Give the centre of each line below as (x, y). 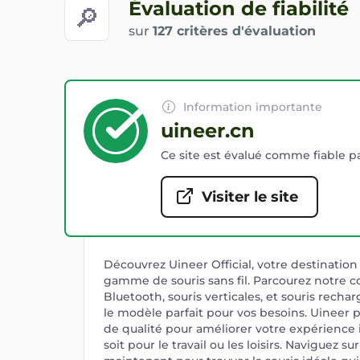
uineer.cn (208, 131)
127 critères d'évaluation (234, 31)
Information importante (253, 107)
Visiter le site (250, 197)
